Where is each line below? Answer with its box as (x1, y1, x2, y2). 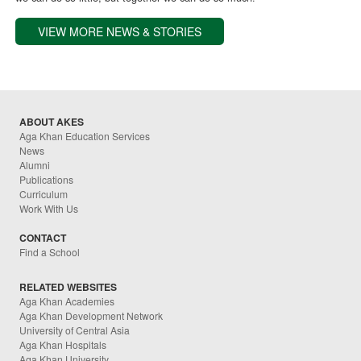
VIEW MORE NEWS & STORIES (38, 23, 202, 40)
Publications (19, 172, 74, 187)
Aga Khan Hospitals (19, 337, 107, 351)
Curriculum (19, 187, 68, 201)
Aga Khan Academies (19, 293, 115, 308)
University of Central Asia (19, 322, 131, 337)
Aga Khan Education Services (19, 129, 151, 143)
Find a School (19, 245, 81, 259)
